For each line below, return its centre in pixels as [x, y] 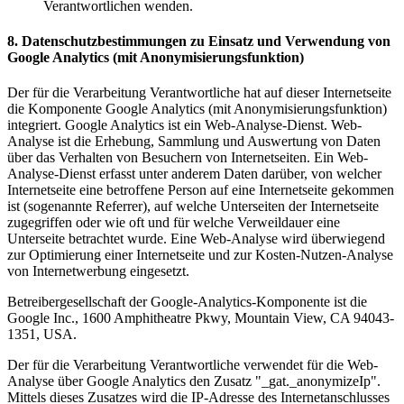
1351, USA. [42, 335]
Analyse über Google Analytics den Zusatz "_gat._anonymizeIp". [194, 381]
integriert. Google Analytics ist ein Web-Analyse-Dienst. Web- [184, 125]
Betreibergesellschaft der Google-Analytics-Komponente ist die [187, 302]
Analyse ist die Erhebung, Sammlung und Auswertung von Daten [194, 142]
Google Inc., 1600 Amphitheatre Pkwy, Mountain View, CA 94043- [201, 318]
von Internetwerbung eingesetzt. [98, 271]
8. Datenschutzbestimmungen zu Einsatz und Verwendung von [199, 41]
